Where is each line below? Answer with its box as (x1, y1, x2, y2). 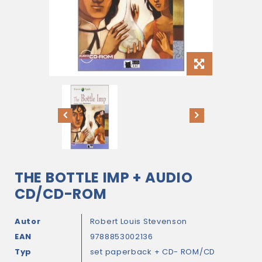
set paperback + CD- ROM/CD (89, 246, 215, 257)
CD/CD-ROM (15, 184, 107, 204)
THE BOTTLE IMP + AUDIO (15, 168, 193, 187)
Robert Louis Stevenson (89, 216, 188, 227)
